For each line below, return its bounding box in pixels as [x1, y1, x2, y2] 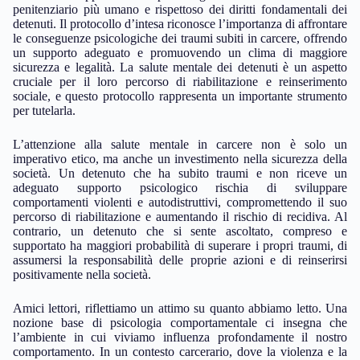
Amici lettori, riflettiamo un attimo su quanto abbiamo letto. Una [13, 301, 347, 316]
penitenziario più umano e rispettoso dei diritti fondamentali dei [13, 2, 347, 17]
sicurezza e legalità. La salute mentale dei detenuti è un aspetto [13, 60, 347, 75]
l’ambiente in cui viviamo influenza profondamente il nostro [13, 330, 347, 345]
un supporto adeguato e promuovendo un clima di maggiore [13, 46, 347, 60]
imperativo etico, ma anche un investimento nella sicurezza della [13, 152, 347, 166]
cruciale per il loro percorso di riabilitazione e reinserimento [13, 75, 347, 89]
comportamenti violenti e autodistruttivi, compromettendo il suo [13, 195, 347, 210]
